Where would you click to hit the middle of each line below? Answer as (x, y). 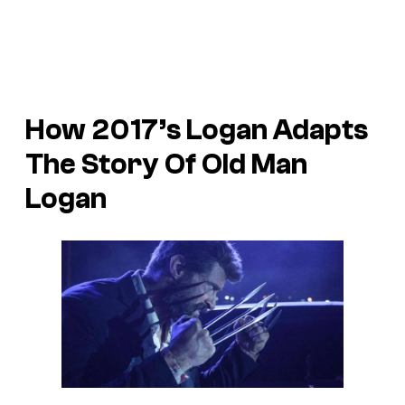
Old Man (254, 165)
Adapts (318, 131)
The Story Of (113, 165)
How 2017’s (106, 131)
